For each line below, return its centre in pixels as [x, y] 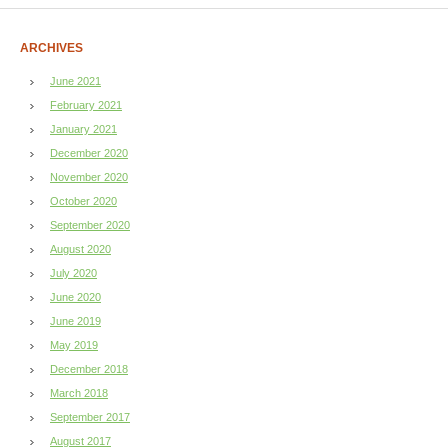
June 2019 [75, 320]
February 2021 [86, 104]
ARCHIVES [51, 47]
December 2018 [89, 368]
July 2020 [73, 272]
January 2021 [83, 128]
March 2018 [79, 392]
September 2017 [90, 416]
